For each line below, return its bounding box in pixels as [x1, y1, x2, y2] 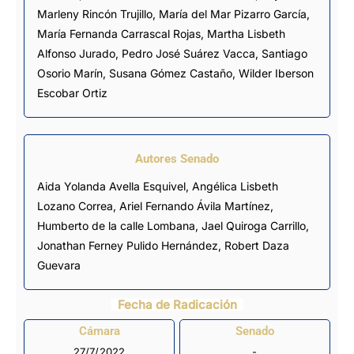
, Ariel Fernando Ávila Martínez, [113, 198, 273, 213]
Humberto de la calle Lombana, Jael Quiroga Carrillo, [37, 218, 309, 232]
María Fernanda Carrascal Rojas [37, 26, 201, 40]
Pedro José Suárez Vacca [122, 46, 255, 60]
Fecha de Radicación [117, 296, 237, 312]
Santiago [262, 46, 307, 60]
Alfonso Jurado [37, 46, 115, 60]
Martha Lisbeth [207, 26, 285, 40]
